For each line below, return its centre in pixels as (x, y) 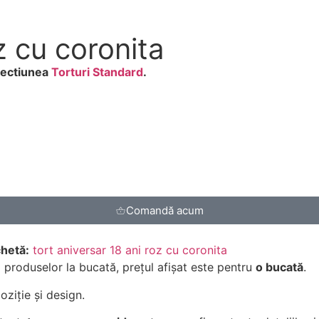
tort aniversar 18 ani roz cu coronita (130, 250)
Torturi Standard (97, 72)
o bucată (279, 267)
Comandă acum (165, 211)
